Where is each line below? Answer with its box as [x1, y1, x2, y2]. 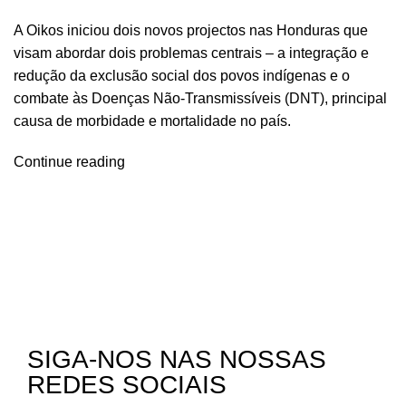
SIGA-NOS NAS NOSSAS [27, 344, 326, 373]
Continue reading [14, 154, 125, 169]
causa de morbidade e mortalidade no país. [14, 113, 291, 129]
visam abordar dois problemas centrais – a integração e [14, 45, 369, 61]
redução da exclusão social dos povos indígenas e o [14, 68, 350, 83]
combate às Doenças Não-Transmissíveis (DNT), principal [14, 91, 387, 106]
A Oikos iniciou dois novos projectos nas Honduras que [14, 23, 368, 38]
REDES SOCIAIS [27, 370, 227, 399]
